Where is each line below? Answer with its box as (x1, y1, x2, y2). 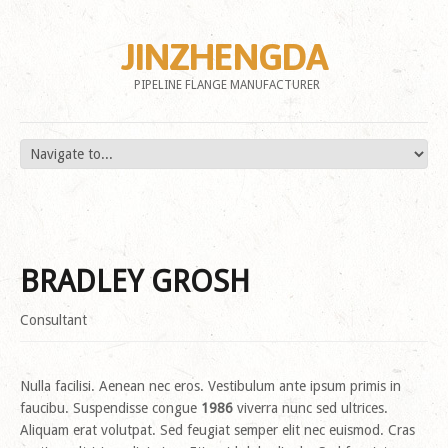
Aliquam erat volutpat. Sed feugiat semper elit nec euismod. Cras (20, 422, 415, 438)
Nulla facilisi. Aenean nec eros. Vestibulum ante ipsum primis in (20, 378, 401, 394)
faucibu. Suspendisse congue (20, 400, 201, 416)
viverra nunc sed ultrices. (233, 400, 388, 416)
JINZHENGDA (120, 35, 328, 78)
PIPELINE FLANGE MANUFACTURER (133, 78, 320, 92)
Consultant (20, 312, 87, 328)
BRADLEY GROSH (20, 264, 250, 299)
